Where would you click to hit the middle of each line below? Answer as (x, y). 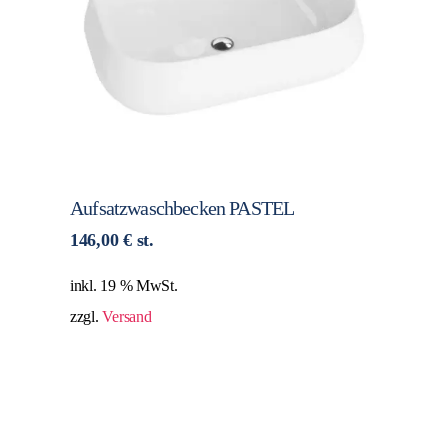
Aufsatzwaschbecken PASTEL (182, 208)
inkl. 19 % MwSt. (124, 286)
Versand (127, 317)
